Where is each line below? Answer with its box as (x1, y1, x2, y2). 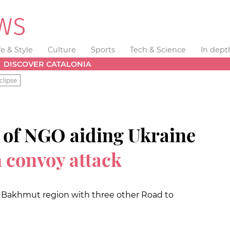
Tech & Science (129, 45, 186, 54)
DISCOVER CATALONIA (4, 59, 92, 69)
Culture (48, 45, 76, 54)
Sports (90, 45, 115, 54)
